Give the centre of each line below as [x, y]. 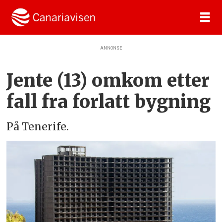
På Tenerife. [39, 127]
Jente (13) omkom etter [108, 80]
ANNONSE [111, 48]
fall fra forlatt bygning [109, 101]
